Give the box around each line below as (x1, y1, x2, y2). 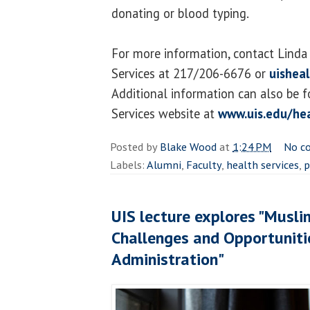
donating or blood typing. (111, 4, 249, 21)
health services (226, 156, 299, 172)
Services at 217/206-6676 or (111, 64, 269, 82)
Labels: (110, 156, 147, 172)
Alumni (147, 156, 181, 172)
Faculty (186, 156, 221, 172)
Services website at (111, 104, 218, 122)
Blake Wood (160, 138, 217, 154)
